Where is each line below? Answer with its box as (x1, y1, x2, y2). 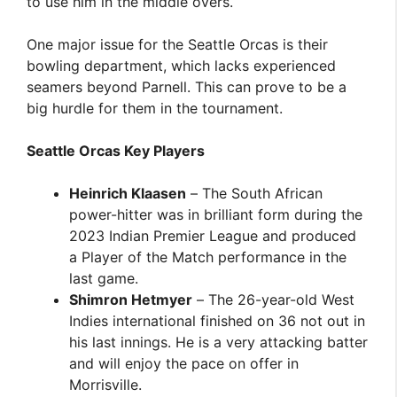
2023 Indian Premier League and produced (69, 227, 357, 245)
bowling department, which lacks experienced (27, 57, 337, 74)
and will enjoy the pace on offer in (69, 354, 300, 372)
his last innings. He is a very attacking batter (69, 333, 369, 351)
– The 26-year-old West (192, 291, 355, 308)
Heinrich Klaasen (69, 184, 187, 202)
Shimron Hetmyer (69, 291, 193, 308)
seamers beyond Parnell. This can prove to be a (27, 78, 347, 96)
